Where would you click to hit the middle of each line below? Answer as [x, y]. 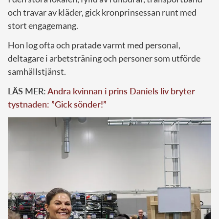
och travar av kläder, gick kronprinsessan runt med [102, 12]
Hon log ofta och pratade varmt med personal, [94, 45]
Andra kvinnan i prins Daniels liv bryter [121, 91]
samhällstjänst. [37, 72]
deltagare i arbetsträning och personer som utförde [104, 58]
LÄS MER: [28, 91]
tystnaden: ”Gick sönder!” [57, 104]
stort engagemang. [43, 26]
